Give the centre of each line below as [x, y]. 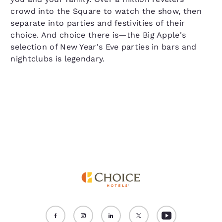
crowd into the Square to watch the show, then [106, 11]
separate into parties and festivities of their [98, 23]
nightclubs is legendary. [58, 58]
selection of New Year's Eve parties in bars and [104, 47]
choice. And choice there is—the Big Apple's [98, 35]
